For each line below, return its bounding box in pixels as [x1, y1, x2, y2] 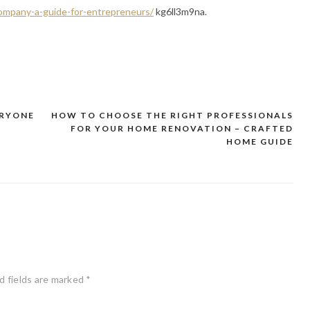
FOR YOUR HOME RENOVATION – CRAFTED [71, 122, 293, 134]
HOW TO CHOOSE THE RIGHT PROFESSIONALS [51, 109, 293, 120]
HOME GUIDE [226, 136, 293, 147]
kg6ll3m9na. [154, 5, 207, 17]
